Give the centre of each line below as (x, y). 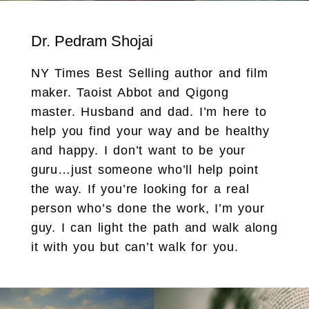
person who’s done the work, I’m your (148, 209)
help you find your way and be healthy (150, 131)
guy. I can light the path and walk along (154, 228)
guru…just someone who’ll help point (144, 170)
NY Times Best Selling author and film (149, 73)
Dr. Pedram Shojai (92, 41)
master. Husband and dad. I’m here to (149, 112)
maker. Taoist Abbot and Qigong (130, 93)
